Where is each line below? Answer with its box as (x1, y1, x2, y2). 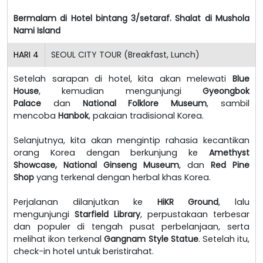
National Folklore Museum (82, 97, 207, 109)
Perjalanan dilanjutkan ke (14, 195, 157, 208)
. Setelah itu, (198, 232, 250, 245)
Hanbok (58, 109, 89, 122)
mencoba (14, 109, 58, 122)
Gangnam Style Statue (104, 232, 198, 245)
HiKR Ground (157, 195, 219, 208)
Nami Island (14, 24, 60, 36)
